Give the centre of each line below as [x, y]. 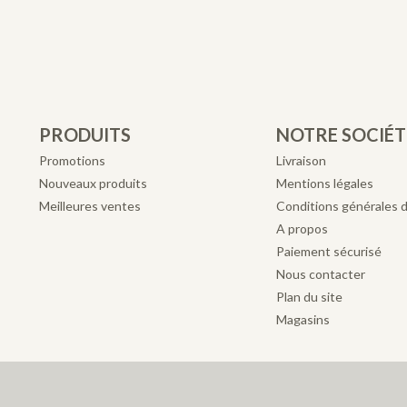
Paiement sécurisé [329, 251]
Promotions [73, 160]
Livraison [302, 160]
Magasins [303, 319]
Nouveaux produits [94, 183]
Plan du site [310, 296]
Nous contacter [321, 273]
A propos [303, 228]
